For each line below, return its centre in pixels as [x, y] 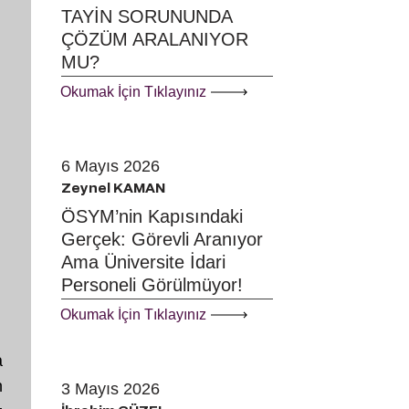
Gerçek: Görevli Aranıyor [162, 239]
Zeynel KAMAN [113, 189]
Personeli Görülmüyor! [152, 285]
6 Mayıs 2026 [110, 166]
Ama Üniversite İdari [143, 262]
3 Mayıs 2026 [110, 389]
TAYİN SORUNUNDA [147, 16]
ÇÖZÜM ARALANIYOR [155, 39]
